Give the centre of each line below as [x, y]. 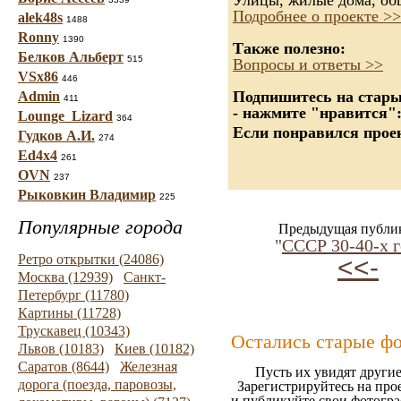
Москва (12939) [65, 277]
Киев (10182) [154, 349]
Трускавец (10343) [74, 331]
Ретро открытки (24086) [91, 259]
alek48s [40, 17]
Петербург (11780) [73, 295]
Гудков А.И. [56, 136]
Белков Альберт [71, 57]
